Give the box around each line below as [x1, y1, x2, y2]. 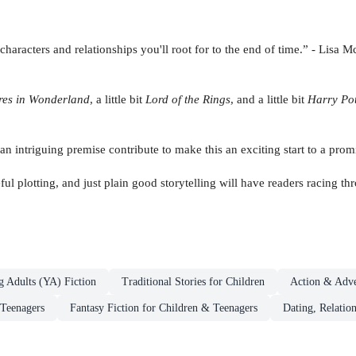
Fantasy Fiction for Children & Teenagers [70, 301, 257, 314]
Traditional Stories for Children [122, 275, 265, 288]
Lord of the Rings [145, 91, 230, 106]
